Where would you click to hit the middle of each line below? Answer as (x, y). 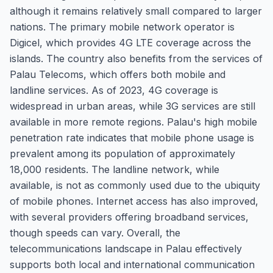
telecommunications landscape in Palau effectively (126, 249)
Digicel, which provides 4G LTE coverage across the (130, 43)
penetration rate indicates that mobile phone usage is (132, 138)
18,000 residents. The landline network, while (115, 169)
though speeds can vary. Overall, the (95, 233)
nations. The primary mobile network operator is (122, 27)
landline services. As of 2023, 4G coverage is (114, 90)
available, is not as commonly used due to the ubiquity (135, 185)
